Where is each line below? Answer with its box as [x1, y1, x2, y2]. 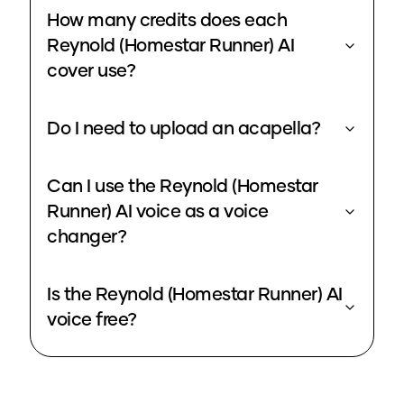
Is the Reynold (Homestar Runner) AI [47, 286, 343, 305]
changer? [47, 228, 126, 247]
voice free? [47, 311, 137, 330]
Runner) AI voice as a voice [47, 203, 269, 222]
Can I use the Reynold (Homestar [47, 178, 318, 197]
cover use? [47, 62, 135, 81]
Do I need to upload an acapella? [47, 120, 320, 139]
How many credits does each [47, 12, 287, 31]
